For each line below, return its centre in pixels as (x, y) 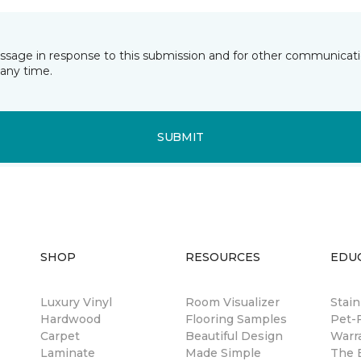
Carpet (60, 336)
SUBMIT (180, 137)
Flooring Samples (236, 319)
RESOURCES (223, 257)
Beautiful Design (234, 336)
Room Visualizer (232, 302)
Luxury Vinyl (76, 302)
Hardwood (71, 319)
